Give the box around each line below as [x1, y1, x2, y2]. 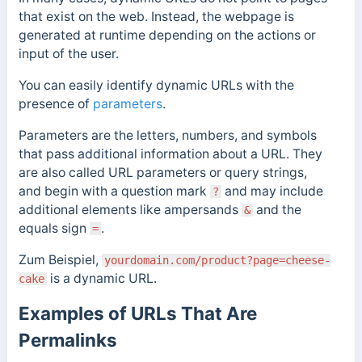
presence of [18, 96, 93, 112]
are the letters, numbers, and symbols [90, 127, 317, 143]
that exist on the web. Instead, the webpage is [18, 9, 294, 25]
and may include [221, 183, 323, 199]
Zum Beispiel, [18, 251, 102, 267]
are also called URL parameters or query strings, [18, 164, 307, 180]
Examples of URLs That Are [18, 302, 257, 325]
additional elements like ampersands [18, 201, 242, 217]
